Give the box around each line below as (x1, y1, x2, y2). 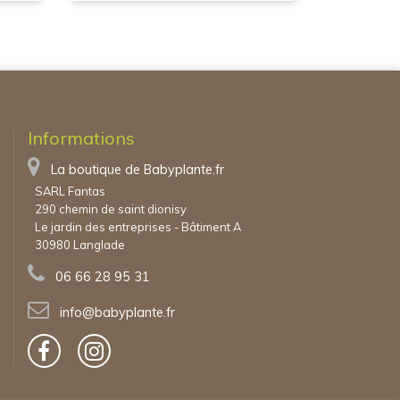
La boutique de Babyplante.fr (51, 162, 225, 178)
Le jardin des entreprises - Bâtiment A (35, 220, 242, 234)
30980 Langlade (35, 237, 126, 252)
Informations (28, 127, 136, 149)
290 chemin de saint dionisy (35, 202, 187, 216)
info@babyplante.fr (60, 304, 176, 321)
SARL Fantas (35, 184, 106, 198)
